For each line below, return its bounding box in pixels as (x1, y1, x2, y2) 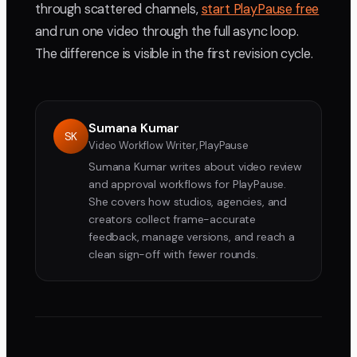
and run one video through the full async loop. (35, 23, 299, 41)
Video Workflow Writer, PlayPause (88, 139, 249, 153)
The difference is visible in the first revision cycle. (35, 45, 313, 63)
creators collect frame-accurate (88, 212, 257, 227)
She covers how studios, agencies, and (88, 194, 288, 210)
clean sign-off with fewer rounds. (88, 247, 258, 262)
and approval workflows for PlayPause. (88, 177, 287, 192)
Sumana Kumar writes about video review (88, 159, 302, 175)
